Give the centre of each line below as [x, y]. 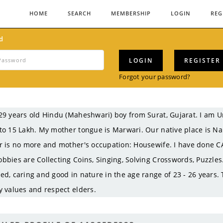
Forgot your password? [155, 77]
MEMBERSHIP [131, 13]
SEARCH [79, 13]
